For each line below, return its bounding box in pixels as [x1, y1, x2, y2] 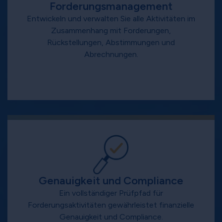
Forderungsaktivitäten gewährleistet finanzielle [28, 200, 194, 210]
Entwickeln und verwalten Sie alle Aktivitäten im [27, 14, 195, 24]
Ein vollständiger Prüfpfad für [59, 188, 163, 198]
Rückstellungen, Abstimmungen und [47, 38, 175, 48]
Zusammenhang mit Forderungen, [51, 26, 171, 36]
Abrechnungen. [84, 50, 138, 59]
